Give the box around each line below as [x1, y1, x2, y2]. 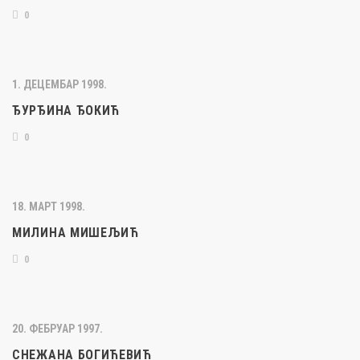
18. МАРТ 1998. [12, 200, 85, 213]
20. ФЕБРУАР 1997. [12, 322, 103, 335]
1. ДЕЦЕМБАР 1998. [12, 78, 107, 91]
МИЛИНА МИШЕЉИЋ [12, 225, 139, 240]
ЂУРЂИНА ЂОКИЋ [12, 103, 121, 118]
